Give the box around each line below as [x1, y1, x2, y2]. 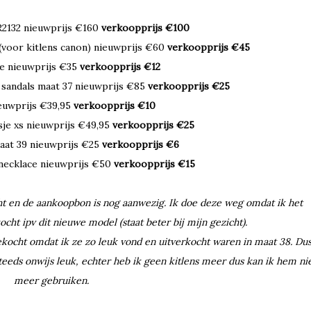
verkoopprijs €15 [113, 158, 195, 171]
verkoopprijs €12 [80, 60, 160, 74]
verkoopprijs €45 [167, 41, 250, 54]
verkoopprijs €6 [102, 138, 179, 151]
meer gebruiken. [14, 274, 89, 287]
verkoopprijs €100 [101, 22, 190, 35]
